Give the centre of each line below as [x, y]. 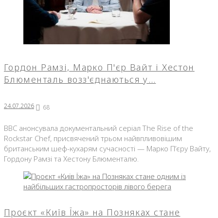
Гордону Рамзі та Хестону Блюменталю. [71, 158]
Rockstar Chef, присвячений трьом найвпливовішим [93, 138]
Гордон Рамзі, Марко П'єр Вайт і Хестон [99, 67]
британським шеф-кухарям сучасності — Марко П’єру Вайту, [107, 148]
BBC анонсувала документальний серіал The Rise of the [99, 128]
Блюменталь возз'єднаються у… [80, 79]
